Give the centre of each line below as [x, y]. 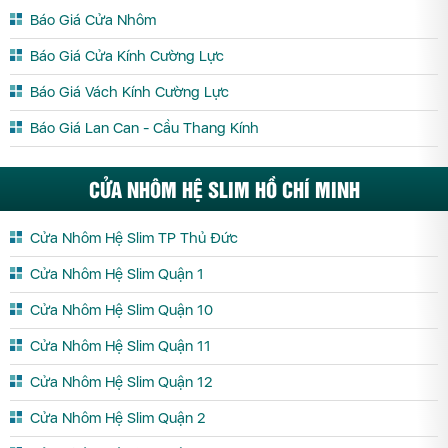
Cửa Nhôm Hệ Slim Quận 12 [121, 381]
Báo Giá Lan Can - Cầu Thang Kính [144, 127]
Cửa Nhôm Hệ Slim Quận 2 [117, 417]
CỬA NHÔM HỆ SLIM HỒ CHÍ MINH [224, 188]
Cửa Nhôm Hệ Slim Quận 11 [120, 345]
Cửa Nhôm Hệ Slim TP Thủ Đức [134, 237]
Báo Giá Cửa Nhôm [93, 19]
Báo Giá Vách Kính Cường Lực [129, 91]
